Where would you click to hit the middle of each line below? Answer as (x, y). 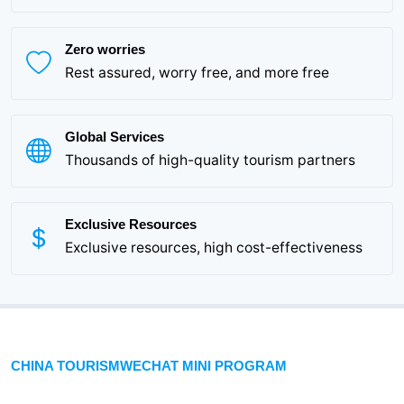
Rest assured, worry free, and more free (197, 72)
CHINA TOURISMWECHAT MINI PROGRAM (149, 366)
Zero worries (105, 49)
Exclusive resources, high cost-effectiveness (214, 247)
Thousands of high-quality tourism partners (210, 160)
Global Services (115, 137)
